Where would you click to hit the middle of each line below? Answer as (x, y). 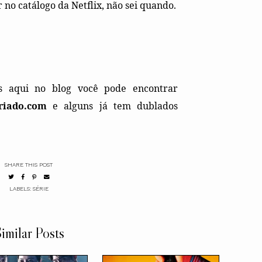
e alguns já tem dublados (112, 106)
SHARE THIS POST (29, 164)
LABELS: (21, 188)
